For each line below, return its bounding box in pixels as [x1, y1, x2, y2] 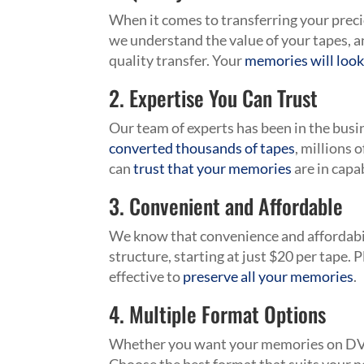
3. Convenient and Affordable [109, 190, 344, 223]
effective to [109, 267, 184, 286]
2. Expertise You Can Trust [109, 82, 318, 115]
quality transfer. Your [109, 51, 245, 70]
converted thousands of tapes [109, 139, 296, 158]
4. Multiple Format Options [109, 298, 327, 331]
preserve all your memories [183, 267, 354, 286]
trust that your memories [133, 159, 292, 178]
